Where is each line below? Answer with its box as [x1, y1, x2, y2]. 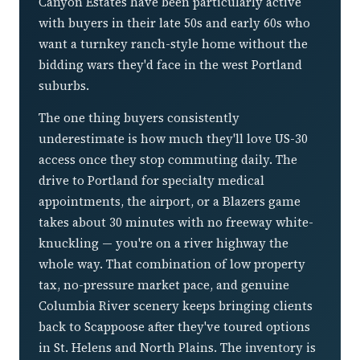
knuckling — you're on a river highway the [39, 234, 288, 252]
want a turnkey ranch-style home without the [39, 35, 308, 52]
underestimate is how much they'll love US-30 [39, 129, 308, 147]
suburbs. [39, 76, 89, 94]
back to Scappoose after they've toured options [39, 317, 310, 335]
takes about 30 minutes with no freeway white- [39, 213, 313, 231]
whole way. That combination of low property [39, 255, 305, 272]
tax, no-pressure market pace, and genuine [39, 276, 289, 293]
